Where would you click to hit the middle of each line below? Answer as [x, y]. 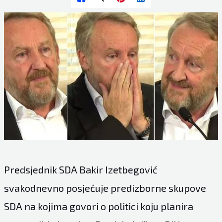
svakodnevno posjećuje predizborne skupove [105, 188]
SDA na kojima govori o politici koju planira [98, 206]
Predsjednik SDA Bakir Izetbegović [81, 169]
